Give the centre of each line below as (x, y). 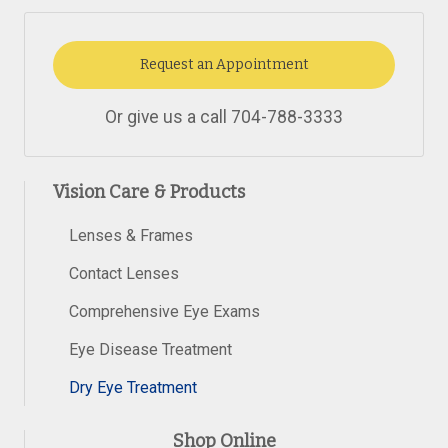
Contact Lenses (124, 273)
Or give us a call (168, 116)
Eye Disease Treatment (150, 349)
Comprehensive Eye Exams (164, 311)
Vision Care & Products (149, 191)
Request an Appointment (224, 64)
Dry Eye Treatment (133, 387)
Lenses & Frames (131, 235)
